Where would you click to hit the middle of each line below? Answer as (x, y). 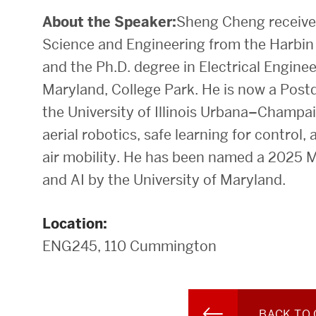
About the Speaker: (109, 22)
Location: (75, 224)
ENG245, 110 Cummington (129, 247)
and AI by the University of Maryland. (164, 180)
